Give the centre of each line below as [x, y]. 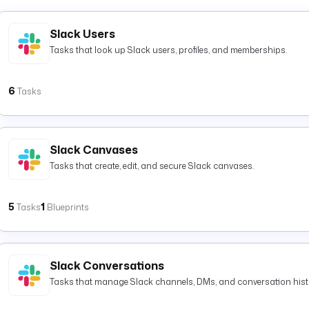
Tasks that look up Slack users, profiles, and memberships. [168, 50]
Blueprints [68, 207]
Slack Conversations [107, 266]
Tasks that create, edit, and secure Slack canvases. [152, 166]
